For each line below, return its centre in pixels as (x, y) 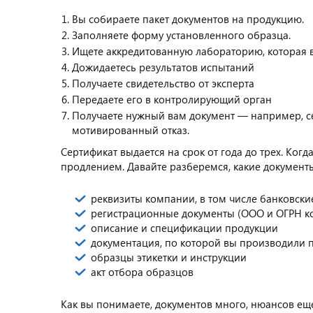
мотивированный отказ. (131, 130)
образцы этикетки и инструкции (169, 257)
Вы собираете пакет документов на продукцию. (188, 19)
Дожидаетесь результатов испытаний (163, 67)
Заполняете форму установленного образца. (181, 35)
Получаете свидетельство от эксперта (163, 83)
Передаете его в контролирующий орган (172, 99)
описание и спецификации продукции (184, 228)
